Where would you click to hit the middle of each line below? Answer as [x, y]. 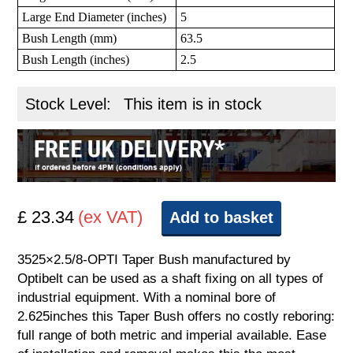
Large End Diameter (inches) [95, 17]
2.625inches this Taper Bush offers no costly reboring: [176, 317]
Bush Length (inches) [76, 60]
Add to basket [222, 218]
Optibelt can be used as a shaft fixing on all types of [171, 279]
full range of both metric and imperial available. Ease [172, 336]
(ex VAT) [111, 217]
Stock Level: [71, 104]
